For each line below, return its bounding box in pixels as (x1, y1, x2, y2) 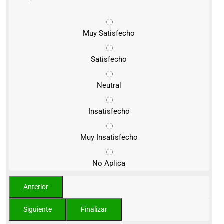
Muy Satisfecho (83, 29, 135, 38)
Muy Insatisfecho (80, 133, 138, 142)
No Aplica (92, 159, 126, 168)
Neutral (96, 81, 121, 90)
